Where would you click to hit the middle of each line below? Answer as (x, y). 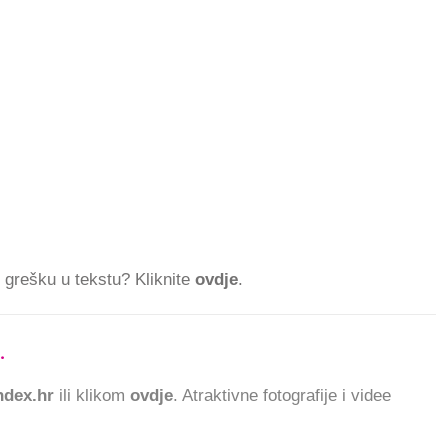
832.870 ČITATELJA (85, 352)
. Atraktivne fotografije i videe (282, 395)
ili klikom (92, 395)
